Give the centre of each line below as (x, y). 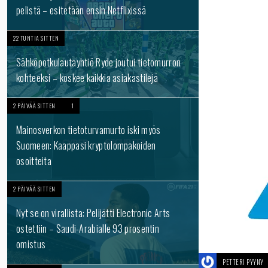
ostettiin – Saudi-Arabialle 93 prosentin (88, 229)
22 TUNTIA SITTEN (36, 38)
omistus (31, 244)
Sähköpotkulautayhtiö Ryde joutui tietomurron (99, 62)
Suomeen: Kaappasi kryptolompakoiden (86, 145)
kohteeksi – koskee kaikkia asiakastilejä (87, 78)
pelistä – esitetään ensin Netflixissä (81, 10)
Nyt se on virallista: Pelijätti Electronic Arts (93, 213)
